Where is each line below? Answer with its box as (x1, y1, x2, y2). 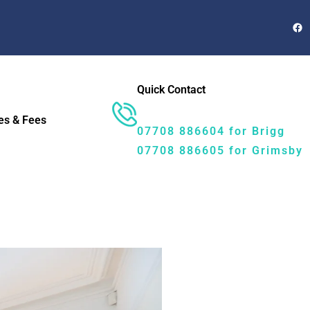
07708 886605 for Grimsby (137, 144, 303, 157)
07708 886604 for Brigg (137, 125, 285, 138)
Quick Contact (137, 83, 206, 96)
